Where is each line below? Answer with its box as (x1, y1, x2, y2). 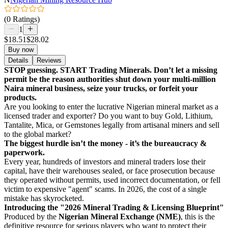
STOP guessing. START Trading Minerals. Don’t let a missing (4, 65, 217, 74)
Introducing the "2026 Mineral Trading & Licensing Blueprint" (4, 203, 224, 212)
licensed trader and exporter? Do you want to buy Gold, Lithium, (4, 111, 213, 120)
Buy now (8, 45, 34, 53)
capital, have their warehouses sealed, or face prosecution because (4, 166, 215, 175)
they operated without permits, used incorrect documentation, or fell (4, 175, 220, 184)
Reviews (37, 56, 62, 64)
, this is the (181, 212, 215, 221)
